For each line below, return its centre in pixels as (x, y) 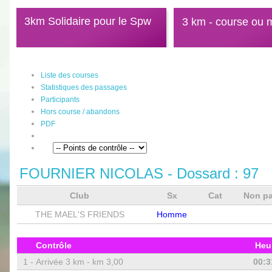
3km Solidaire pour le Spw (87, 21)
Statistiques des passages (83, 87)
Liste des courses (69, 75)
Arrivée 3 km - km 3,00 (79, 262)
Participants (60, 100)
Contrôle (53, 245)
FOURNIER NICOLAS (91, 173)
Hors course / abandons (80, 112)
